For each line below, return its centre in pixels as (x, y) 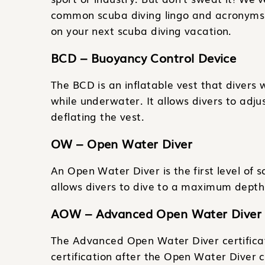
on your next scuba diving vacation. (141, 30)
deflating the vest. (98, 116)
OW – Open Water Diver (122, 143)
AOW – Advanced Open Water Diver (156, 213)
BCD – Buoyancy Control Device (144, 57)
